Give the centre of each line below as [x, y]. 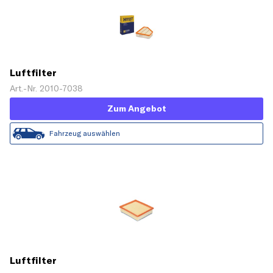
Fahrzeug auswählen [85, 133]
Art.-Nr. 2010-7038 [46, 89]
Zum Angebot [136, 109]
